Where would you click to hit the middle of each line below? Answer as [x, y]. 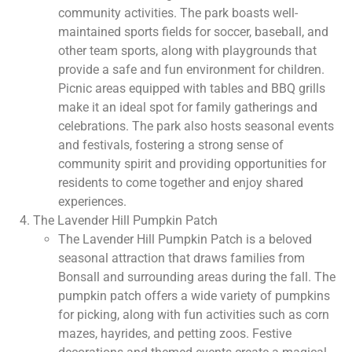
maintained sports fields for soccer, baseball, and [193, 32]
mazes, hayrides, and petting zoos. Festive [175, 334]
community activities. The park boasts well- [178, 13]
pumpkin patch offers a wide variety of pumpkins [194, 296]
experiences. [92, 202]
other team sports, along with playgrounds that [187, 51]
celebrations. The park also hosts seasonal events [196, 126]
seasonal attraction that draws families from [181, 258]
